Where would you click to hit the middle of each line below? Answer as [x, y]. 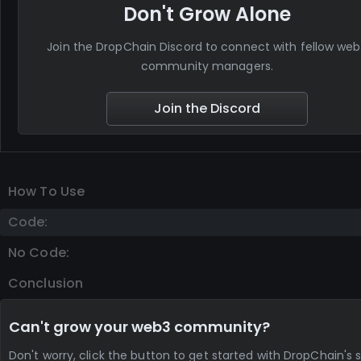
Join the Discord [207, 109]
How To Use [46, 192]
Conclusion [46, 284]
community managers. [207, 66]
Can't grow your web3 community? [139, 327]
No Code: [39, 253]
